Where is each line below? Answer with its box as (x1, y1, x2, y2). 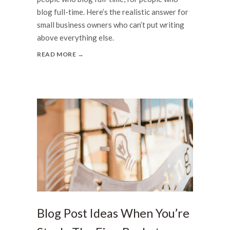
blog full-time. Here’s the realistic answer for (37, 7, 188, 16)
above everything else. (37, 32, 114, 42)
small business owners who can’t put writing (37, 20, 184, 29)
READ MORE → (37, 50, 84, 58)
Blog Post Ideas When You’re (37, 205, 189, 220)
